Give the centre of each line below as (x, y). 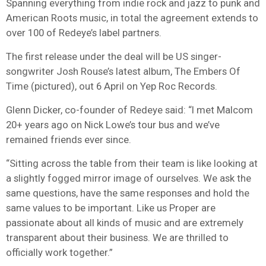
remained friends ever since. (69, 139)
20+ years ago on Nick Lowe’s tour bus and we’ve (113, 124)
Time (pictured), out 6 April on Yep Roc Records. (112, 86)
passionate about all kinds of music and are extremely (125, 222)
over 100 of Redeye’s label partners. (84, 32)
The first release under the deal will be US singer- (114, 56)
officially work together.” (59, 252)
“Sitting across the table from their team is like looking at (132, 163)
